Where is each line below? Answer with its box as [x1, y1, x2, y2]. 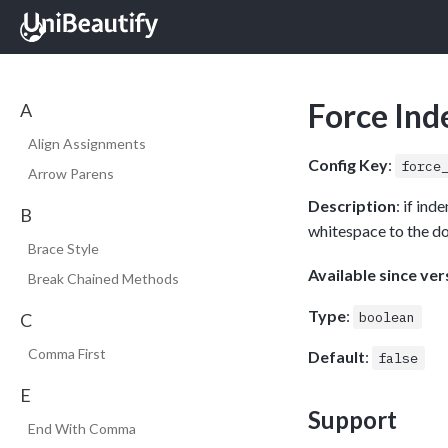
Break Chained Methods [28, 270, 179, 287]
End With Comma [28, 420, 136, 437]
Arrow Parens [28, 165, 114, 182]
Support [308, 404, 397, 434]
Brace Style [28, 240, 99, 257]
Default [308, 346, 365, 366]
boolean [359, 307, 416, 326]
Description [308, 196, 396, 215]
